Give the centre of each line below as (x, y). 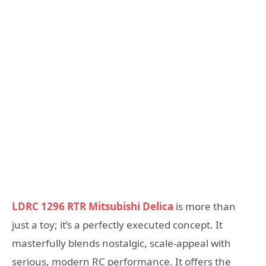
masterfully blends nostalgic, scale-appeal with (121, 243)
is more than (205, 207)
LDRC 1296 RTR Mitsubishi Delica (93, 207)
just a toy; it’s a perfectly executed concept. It (117, 225)
